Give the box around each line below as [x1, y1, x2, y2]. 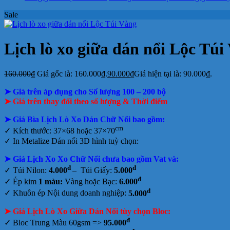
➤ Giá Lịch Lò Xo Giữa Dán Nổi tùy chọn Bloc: [4, 206, 170, 216]
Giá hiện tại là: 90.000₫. [134, 69, 212, 79]
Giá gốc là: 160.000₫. [37, 69, 107, 79]
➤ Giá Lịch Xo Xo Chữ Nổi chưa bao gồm [4, 154, 151, 163]
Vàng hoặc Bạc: [63, 177, 119, 186]
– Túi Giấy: [72, 166, 114, 175]
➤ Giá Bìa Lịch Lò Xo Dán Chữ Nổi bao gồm [4, 115, 162, 124]
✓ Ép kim [4, 177, 39, 186]
